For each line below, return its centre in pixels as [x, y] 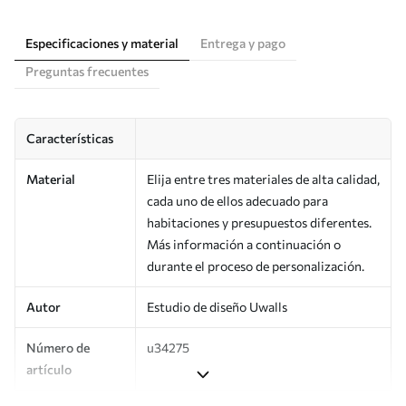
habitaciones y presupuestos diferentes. [259, 222]
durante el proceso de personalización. [256, 266]
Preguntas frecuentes [87, 71]
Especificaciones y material [102, 43]
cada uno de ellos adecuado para [237, 200]
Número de [58, 347]
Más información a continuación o [244, 244]
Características [70, 138]
